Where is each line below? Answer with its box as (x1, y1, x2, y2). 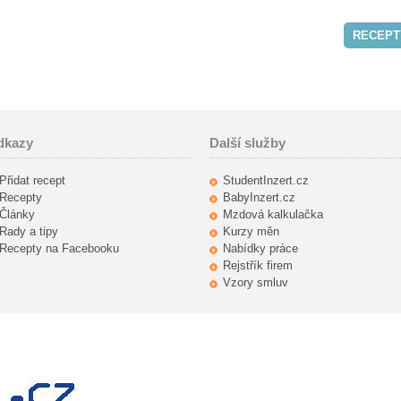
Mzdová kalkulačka (223, 208, 323, 221)
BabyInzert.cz (223, 191, 295, 204)
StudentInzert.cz (223, 174, 309, 187)
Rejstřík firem (223, 259, 293, 272)
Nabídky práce (223, 242, 298, 255)
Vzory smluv (223, 276, 288, 289)
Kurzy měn (223, 225, 279, 238)
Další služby (209, 135, 286, 150)
